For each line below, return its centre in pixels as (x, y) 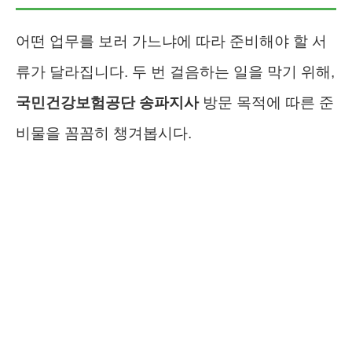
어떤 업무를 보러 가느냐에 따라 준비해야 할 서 (171, 41)
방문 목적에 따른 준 (266, 102)
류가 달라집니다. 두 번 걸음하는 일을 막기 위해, (175, 71)
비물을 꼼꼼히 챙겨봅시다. (104, 133)
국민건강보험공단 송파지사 (107, 102)
